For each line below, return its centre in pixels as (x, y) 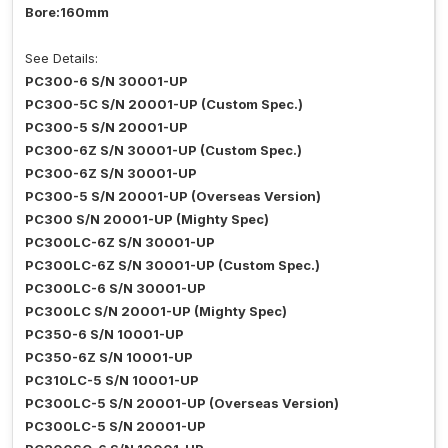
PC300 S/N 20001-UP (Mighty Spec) (147, 219)
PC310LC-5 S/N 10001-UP (112, 380)
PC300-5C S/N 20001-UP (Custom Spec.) (164, 104)
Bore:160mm (67, 12)
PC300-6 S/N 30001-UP (106, 81)
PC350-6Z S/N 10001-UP (109, 357)
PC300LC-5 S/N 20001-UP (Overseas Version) (182, 403)
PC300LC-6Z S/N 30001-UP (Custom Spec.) (172, 265)
